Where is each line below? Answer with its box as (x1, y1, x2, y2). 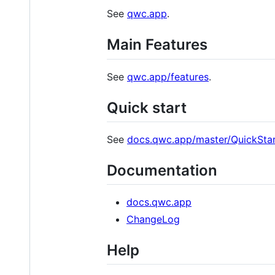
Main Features (107, 36, 207, 54)
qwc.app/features (127, 70, 209, 83)
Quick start (107, 98, 187, 117)
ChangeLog (126, 212, 180, 225)
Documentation (107, 161, 217, 179)
